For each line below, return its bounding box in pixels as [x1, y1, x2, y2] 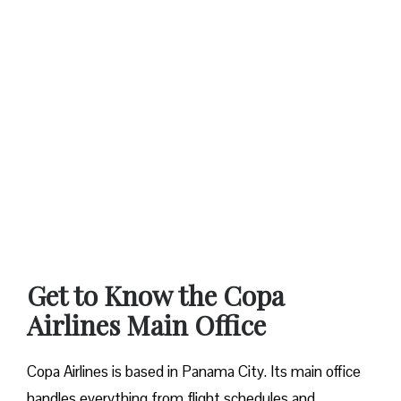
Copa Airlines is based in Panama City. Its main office [27, 361, 361, 381]
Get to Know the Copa [27, 277, 285, 313]
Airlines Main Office [27, 306, 266, 343]
